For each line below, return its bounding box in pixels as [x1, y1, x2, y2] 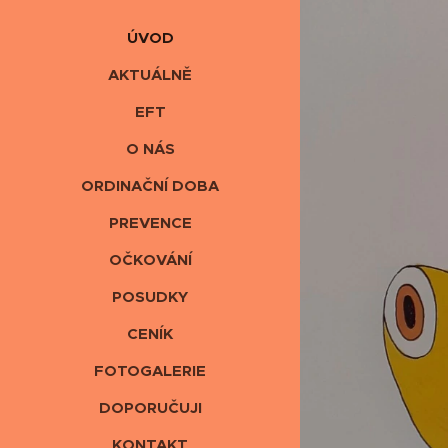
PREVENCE [108, 212, 192, 232]
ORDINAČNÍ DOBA [81, 175, 219, 195]
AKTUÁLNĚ [108, 64, 192, 84]
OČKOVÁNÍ [108, 249, 192, 269]
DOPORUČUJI [98, 397, 202, 417]
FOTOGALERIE [94, 360, 206, 380]
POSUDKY [112, 286, 188, 306]
